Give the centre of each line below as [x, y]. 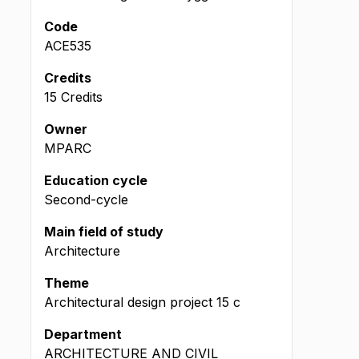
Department [83, 334]
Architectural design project [128, 302]
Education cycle [96, 180]
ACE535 [68, 46]
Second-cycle [86, 200]
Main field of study [104, 232]
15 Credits [73, 97]
